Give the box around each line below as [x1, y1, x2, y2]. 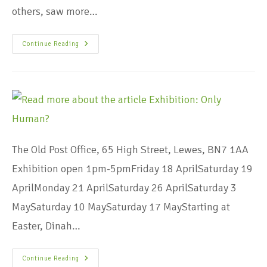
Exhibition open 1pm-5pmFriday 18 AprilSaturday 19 [12, 162, 253, 175]
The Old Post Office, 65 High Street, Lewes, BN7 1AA [12, 142, 249, 156]
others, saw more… [12, 4, 98, 18]
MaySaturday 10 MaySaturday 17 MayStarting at [12, 200, 230, 213]
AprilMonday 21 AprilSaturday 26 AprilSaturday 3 [12, 181, 237, 194]
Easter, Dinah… [12, 219, 80, 232]
